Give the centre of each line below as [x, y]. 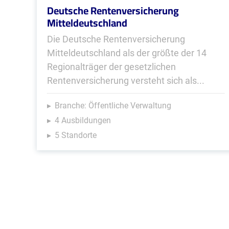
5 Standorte [76, 135]
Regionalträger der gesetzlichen [111, 67]
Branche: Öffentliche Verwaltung [113, 106]
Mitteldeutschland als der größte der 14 [127, 53]
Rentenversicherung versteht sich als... [126, 81]
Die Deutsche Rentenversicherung [116, 39]
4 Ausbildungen [83, 120]
